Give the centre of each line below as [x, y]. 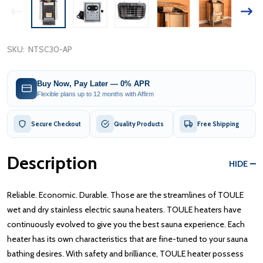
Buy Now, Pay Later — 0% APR [93, 84]
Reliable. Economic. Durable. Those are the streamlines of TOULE [125, 195]
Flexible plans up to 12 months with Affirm [95, 94]
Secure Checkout [56, 124]
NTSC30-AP [50, 49]
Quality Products [139, 124]
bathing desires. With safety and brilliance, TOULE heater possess [125, 253]
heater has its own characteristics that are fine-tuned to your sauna [127, 239]
